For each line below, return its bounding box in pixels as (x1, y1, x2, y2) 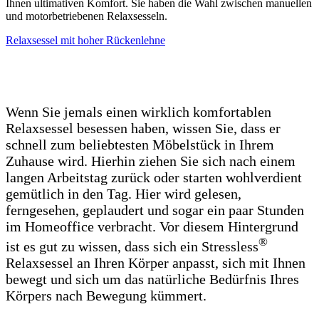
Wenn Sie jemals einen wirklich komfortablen (6, 104, 271, 120)
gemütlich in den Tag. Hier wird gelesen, (6, 186, 241, 202)
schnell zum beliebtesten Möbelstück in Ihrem (6, 137, 274, 153)
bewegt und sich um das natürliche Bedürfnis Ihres (6, 271, 299, 287)
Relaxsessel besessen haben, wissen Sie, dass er (6, 120, 281, 137)
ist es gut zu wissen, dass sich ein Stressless (6, 238, 258, 254)
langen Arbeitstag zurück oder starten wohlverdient (6, 169, 302, 186)
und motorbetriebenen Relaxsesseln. (6, 10, 167, 23)
